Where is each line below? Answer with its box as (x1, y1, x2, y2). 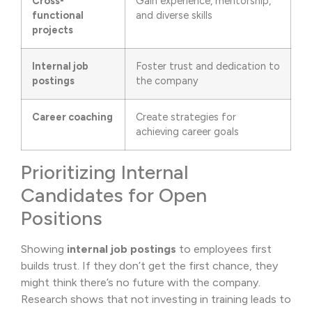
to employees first (176, 242, 272, 256)
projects (32, 24, 73, 37)
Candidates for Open (21, 183, 207, 208)
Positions (21, 206, 102, 231)
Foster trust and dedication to (136, 60, 280, 73)
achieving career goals (136, 125, 239, 139)
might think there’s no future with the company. (21, 276, 260, 290)
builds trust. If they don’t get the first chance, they (21, 259, 278, 273)
